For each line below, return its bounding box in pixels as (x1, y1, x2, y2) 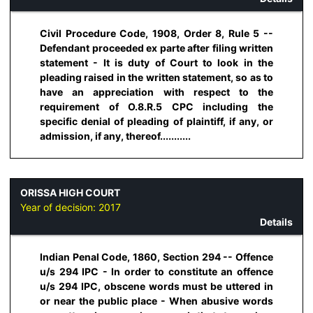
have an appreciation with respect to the (40, 86, 273, 99)
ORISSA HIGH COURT (20, 186, 120, 198)
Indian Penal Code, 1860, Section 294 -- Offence (40, 251, 273, 263)
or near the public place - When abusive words (40, 295, 273, 307)
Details (260, 215, 293, 228)
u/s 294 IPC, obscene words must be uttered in (40, 280, 273, 293)
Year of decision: (20, 201, 99, 213)
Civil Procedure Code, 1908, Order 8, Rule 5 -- (40, 27, 273, 40)
